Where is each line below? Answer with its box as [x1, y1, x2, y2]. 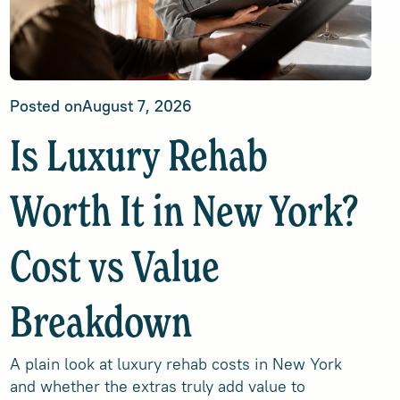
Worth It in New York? [9, 193, 358, 236]
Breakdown [9, 304, 192, 346]
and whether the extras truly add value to [9, 376, 305, 396]
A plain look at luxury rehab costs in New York [9, 354, 342, 374]
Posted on [9, 96, 82, 116]
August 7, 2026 [81, 96, 192, 116]
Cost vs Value [9, 248, 220, 291]
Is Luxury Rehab [9, 137, 268, 180]
